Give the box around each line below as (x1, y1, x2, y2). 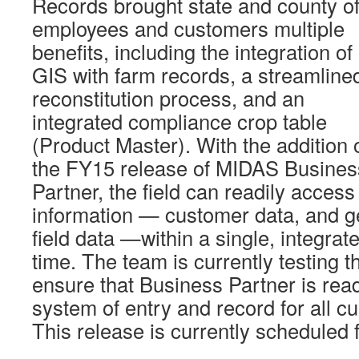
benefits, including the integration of (32, 37, 353, 66)
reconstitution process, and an (32, 83, 305, 112)
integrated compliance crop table (32, 107, 327, 135)
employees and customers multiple (32, 14, 345, 42)
